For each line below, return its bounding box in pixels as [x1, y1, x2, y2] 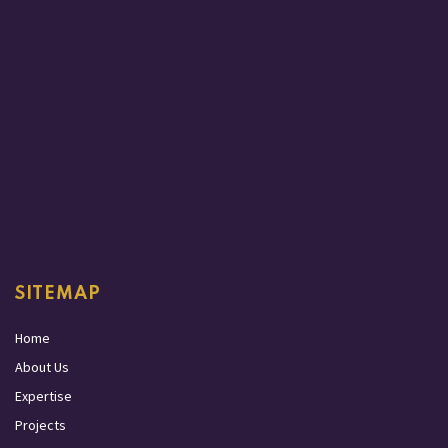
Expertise [15, 387, 72, 406]
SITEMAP [15, 285, 101, 304]
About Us [15, 358, 69, 377]
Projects [15, 416, 66, 435]
